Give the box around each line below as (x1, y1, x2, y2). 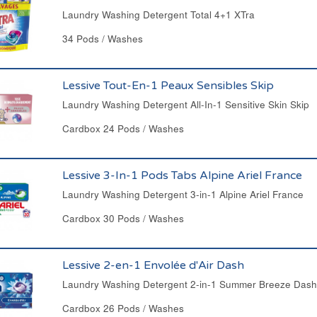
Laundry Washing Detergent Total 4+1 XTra (62, 8, 255, 21)
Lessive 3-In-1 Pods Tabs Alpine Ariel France (62, 168, 302, 183)
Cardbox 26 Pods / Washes (62, 301, 184, 315)
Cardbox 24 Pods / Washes (62, 122, 184, 135)
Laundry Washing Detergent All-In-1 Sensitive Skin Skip (62, 98, 309, 111)
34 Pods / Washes (62, 32, 143, 45)
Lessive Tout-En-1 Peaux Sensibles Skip (62, 79, 274, 93)
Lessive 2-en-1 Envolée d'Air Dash (62, 258, 244, 272)
